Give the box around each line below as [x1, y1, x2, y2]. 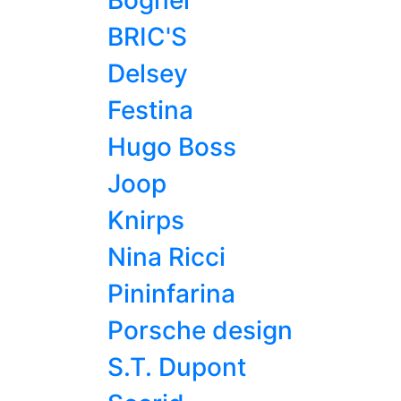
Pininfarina [107, 278, 235, 310]
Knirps [107, 205, 184, 236]
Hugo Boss [107, 132, 236, 163]
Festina [107, 95, 193, 126]
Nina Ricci [107, 242, 226, 273]
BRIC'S [107, 21, 187, 53]
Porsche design [107, 315, 293, 346]
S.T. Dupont [107, 352, 246, 383]
